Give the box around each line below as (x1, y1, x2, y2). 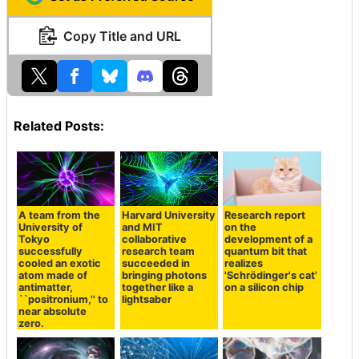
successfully (18, 245, 83, 258)
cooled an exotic (18, 257, 102, 270)
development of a (224, 233, 313, 246)
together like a (121, 281, 193, 294)
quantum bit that (224, 245, 308, 258)
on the (224, 221, 257, 234)
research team (121, 245, 195, 258)
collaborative (121, 233, 187, 246)
